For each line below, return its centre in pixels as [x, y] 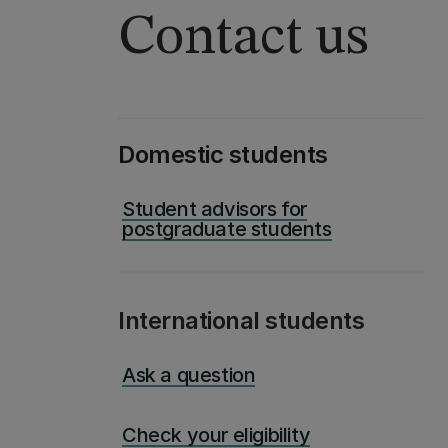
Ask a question [189, 375]
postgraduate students [227, 229]
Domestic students [223, 154]
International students [241, 320]
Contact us [243, 38]
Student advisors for [215, 209]
